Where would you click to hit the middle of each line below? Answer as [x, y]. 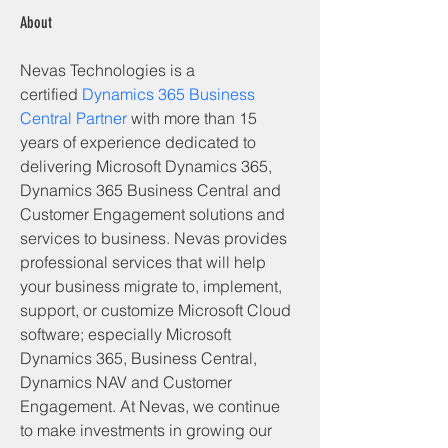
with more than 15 [194, 118]
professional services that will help [145, 262]
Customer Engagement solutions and [154, 214]
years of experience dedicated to [140, 142]
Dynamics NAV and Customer [128, 382]
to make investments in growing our [148, 430]
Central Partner [73, 118]
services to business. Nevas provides [155, 238]
